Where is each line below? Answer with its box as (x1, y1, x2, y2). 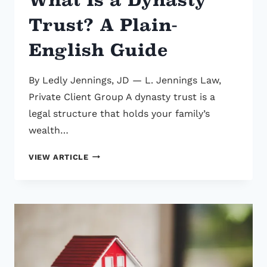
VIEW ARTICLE (29, 152, 89, 162)
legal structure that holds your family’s (29, 107, 210, 119)
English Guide (29, 39, 167, 60)
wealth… (29, 124, 69, 136)
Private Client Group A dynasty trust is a (29, 91, 215, 103)
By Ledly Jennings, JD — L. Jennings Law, (29, 74, 221, 86)
